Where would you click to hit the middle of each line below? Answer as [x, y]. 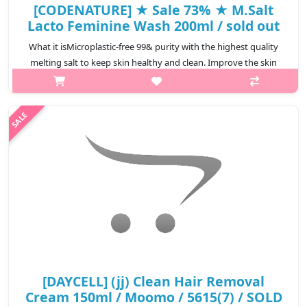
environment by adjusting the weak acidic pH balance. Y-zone [153, 78]
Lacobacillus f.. [153, 94]
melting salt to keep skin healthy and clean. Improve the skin [153, 62]
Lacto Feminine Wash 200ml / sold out [153, 25]
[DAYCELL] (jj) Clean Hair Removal [153, 281]
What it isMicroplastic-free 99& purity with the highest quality [153, 46]
